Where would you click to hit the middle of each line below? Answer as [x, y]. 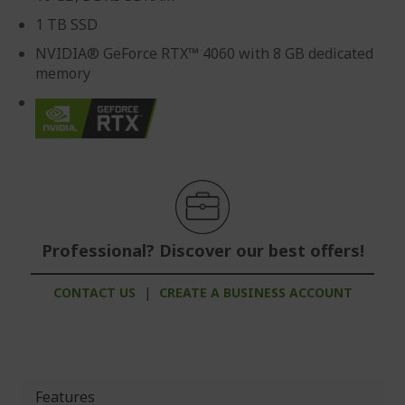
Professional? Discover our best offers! [202, 250]
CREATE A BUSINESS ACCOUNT [255, 292]
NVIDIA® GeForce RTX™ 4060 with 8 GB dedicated [204, 53]
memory [63, 73]
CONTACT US [94, 292]
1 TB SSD [66, 24]
